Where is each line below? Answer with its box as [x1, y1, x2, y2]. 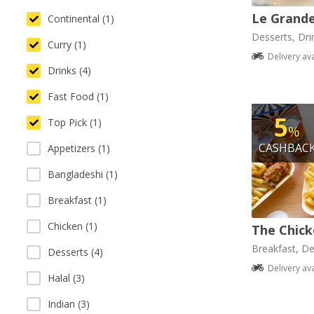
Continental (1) [48, 12, 114, 25]
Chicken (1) [48, 219, 97, 233]
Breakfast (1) [48, 193, 107, 207]
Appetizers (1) [48, 142, 110, 155]
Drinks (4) [48, 64, 91, 77]
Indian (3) [48, 297, 90, 310]
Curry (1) [48, 38, 86, 51]
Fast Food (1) [48, 90, 109, 103]
